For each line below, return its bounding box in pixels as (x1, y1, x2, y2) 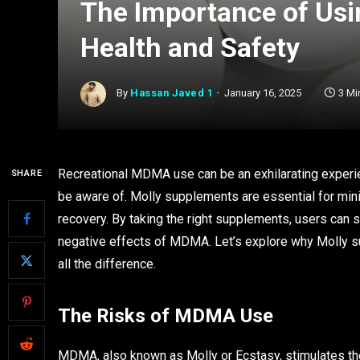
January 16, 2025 (224, 87, 302, 100)
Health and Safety (80, 31, 300, 63)
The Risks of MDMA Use (58, 305, 273, 328)
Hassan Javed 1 (130, 87, 214, 100)
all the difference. (58, 256, 156, 272)
